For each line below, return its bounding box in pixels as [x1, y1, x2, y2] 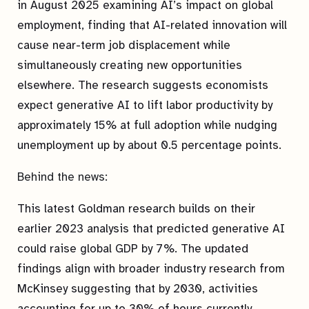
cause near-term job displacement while [17, 38, 230, 52]
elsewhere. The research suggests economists [17, 78, 268, 92]
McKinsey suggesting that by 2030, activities [17, 281, 258, 296]
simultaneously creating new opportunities [17, 58, 242, 72]
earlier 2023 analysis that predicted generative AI [17, 221, 285, 236]
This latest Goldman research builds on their [17, 201, 255, 216]
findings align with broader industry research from [17, 261, 285, 276]
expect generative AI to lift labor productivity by [17, 98, 272, 112]
